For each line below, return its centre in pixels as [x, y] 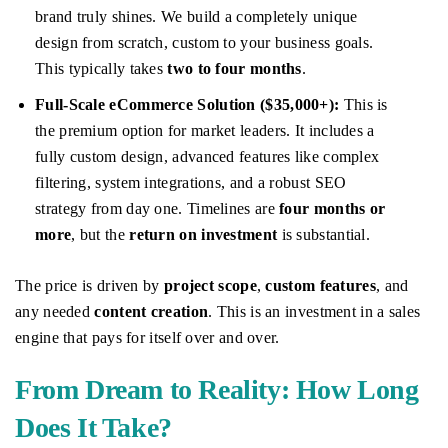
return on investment [203, 235]
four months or [332, 209]
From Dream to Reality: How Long [217, 390]
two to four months [234, 69]
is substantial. [324, 235]
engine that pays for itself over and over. [147, 338]
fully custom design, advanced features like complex [207, 157]
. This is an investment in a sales [314, 312]
